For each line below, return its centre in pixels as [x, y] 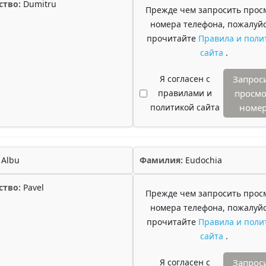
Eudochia [202, 160]
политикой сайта [185, 107]
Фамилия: [161, 160]
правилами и [185, 93]
